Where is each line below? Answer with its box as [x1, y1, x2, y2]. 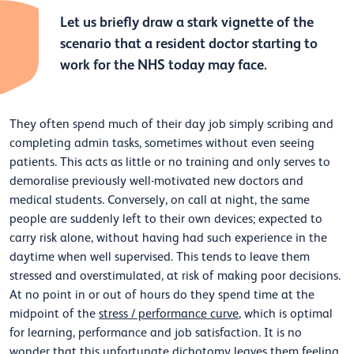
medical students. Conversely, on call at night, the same [9, 193, 310, 208]
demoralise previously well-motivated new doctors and [9, 174, 303, 189]
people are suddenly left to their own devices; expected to [9, 212, 322, 227]
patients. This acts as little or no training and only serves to [9, 155, 330, 170]
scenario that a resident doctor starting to [60, 36, 318, 52]
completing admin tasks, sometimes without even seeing [9, 136, 314, 151]
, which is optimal [239, 307, 333, 322]
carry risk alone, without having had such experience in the [9, 231, 327, 246]
